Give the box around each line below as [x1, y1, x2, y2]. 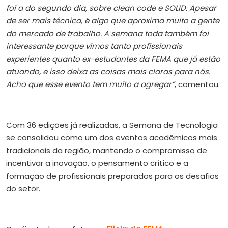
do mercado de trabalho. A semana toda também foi [6, 28, 209, 39]
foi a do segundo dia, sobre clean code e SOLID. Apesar [6, 3, 216, 14]
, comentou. [175, 79, 220, 90]
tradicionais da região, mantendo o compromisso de [6, 145, 207, 156]
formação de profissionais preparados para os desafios [6, 170, 219, 182]
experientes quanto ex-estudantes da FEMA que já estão [6, 53, 220, 65]
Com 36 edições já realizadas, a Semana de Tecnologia [6, 120, 218, 131]
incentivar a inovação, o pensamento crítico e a [6, 158, 188, 169]
